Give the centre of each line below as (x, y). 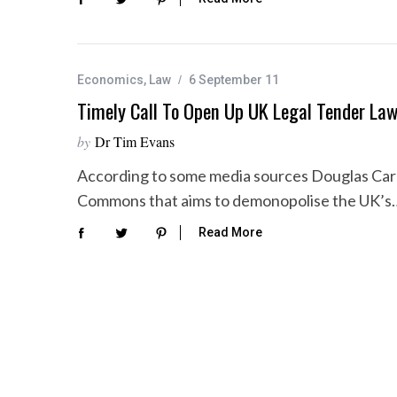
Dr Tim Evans (135, 141)
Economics (110, 79)
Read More (230, 233)
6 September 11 (234, 79)
